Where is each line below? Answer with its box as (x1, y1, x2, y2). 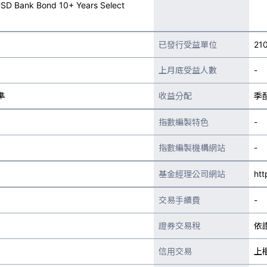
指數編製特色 (159, 117, 209, 127)
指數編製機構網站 (159, 142, 225, 153)
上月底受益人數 (159, 65, 217, 75)
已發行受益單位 (159, 39, 217, 49)
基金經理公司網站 (159, 169, 225, 179)
